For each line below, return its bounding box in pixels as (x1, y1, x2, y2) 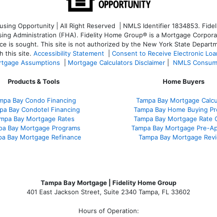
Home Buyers (163, 77, 204, 86)
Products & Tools (7, 77, 60, 86)
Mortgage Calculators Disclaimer (68, 59, 165, 67)
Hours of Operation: (78, 206, 139, 215)
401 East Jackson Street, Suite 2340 (27, 187, 137, 196)
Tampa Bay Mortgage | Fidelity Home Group (41, 178, 176, 186)
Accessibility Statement (33, 49, 104, 58)
